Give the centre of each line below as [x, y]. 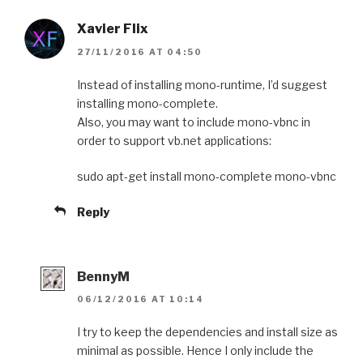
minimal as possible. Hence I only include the [195, 351]
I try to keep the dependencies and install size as [207, 332]
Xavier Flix [113, 29]
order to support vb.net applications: [174, 140]
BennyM [103, 276]
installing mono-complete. [147, 103]
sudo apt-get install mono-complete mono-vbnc [207, 176]
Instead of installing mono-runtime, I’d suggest [202, 84]
